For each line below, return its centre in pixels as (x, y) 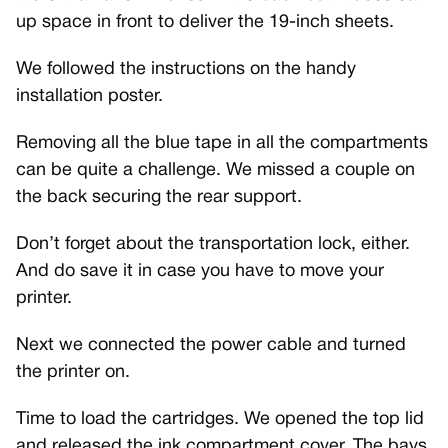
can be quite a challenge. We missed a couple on (215, 170)
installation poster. (89, 96)
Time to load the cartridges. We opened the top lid (220, 419)
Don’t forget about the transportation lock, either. (213, 244)
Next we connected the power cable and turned (211, 345)
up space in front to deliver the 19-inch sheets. (205, 22)
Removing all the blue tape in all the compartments (222, 143)
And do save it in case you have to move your (200, 271)
